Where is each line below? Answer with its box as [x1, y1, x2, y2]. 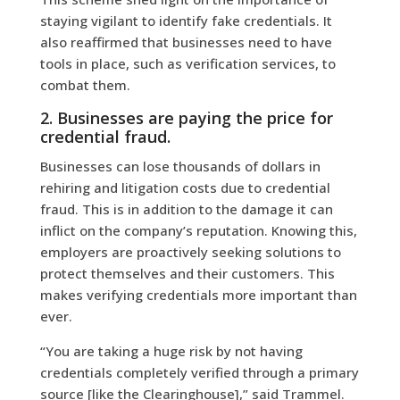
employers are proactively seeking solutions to [39, 242, 341, 261]
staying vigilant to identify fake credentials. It [39, 11, 332, 29]
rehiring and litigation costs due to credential [39, 178, 330, 196]
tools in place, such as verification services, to [39, 54, 336, 72]
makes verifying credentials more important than [39, 285, 357, 304]
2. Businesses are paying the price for [39, 106, 333, 129]
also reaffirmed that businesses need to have [39, 32, 332, 51]
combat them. [39, 75, 130, 94]
